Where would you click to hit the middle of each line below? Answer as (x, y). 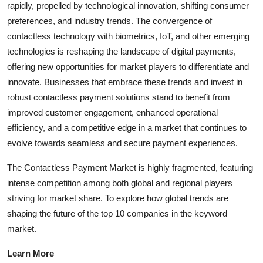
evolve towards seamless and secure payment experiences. (122, 143)
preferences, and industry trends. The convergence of (109, 21)
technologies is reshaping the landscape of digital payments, (122, 52)
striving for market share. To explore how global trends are (118, 198)
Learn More (31, 254)
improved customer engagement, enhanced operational (112, 113)
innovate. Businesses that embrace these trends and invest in (125, 82)
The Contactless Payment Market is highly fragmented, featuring (130, 168)
